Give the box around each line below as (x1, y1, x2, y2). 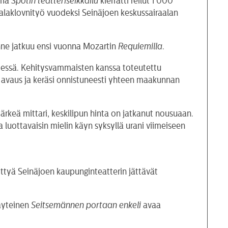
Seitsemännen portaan (31, 200, 118, 210)
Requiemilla (118, 41, 163, 51)
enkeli (119, 200, 141, 210)
